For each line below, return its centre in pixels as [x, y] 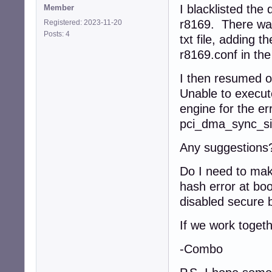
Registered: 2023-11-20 [83, 22]
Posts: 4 [59, 34]
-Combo [201, 249]
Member [59, 7]
